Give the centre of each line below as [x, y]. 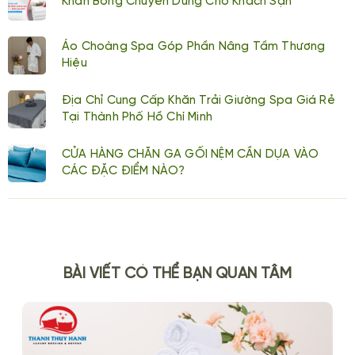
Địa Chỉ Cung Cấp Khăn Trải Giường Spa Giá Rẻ [198, 101]
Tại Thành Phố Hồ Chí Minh [137, 117]
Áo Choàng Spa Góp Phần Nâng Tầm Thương [194, 47]
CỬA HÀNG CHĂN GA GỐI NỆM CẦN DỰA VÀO [191, 155]
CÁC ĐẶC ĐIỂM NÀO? [124, 171]
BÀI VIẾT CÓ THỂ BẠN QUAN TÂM [177, 274]
